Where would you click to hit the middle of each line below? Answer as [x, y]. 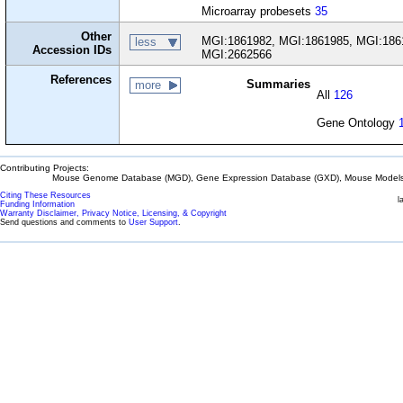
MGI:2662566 [236, 54]
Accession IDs [72, 49]
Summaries [278, 84]
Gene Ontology [358, 122]
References [81, 79]
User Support [153, 222]
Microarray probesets [258, 11]
